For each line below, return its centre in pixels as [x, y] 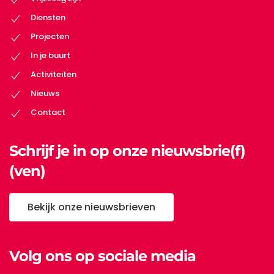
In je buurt [50, 56]
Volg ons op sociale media [102, 256]
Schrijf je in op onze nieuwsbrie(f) [127, 150]
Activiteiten [54, 75]
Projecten [50, 37]
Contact [48, 113]
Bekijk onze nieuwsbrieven [91, 207]
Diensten [48, 18]
